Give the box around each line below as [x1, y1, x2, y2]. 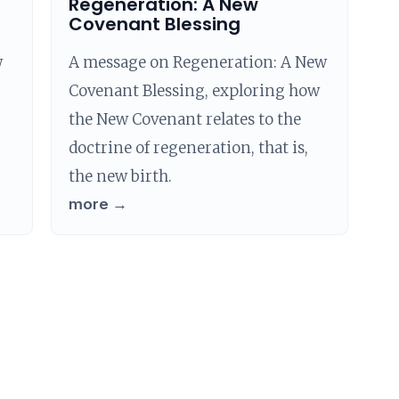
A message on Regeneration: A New [69, 53, 328, 72]
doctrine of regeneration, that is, [69, 138, 309, 158]
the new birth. [69, 167, 173, 186]
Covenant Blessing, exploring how [69, 81, 321, 101]
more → [69, 195, 128, 213]
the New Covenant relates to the [69, 110, 302, 129]
